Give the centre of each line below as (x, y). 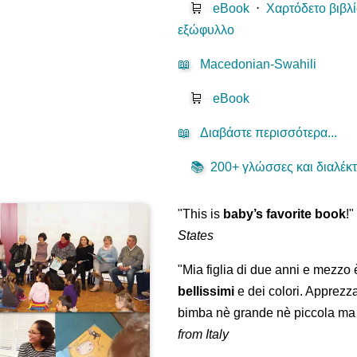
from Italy (204, 335)
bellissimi (206, 292)
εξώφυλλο (206, 30)
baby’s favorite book (285, 214)
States (196, 236)
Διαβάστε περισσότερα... (269, 133)
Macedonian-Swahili (259, 65)
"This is (201, 214)
